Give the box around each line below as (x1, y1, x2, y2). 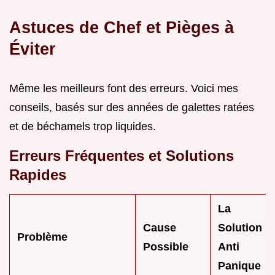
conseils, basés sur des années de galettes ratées (9, 101, 254, 114)
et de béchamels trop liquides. (9, 120, 156, 133)
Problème (17, 230, 68, 243)
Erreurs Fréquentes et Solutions (9, 147, 234, 164)
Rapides (9, 166, 66, 183)
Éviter (9, 39, 56, 58)
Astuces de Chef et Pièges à (9, 17, 234, 37)
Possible (143, 240, 188, 253)
